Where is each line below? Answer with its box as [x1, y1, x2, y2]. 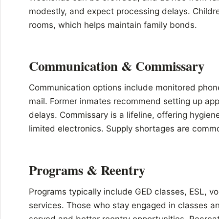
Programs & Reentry [29, 160, 145, 179]
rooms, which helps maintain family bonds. [29, 19, 197, 30]
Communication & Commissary [29, 56, 204, 76]
